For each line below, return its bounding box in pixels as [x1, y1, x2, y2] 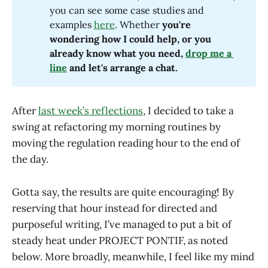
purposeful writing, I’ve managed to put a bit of [12, 217, 232, 231]
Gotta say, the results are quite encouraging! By [12, 185, 234, 199]
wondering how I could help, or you [49, 32, 211, 45]
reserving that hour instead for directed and [12, 201, 217, 215]
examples [49, 18, 94, 31]
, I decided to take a [143, 104, 234, 118]
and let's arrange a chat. [66, 61, 178, 74]
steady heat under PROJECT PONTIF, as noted [12, 233, 228, 247]
